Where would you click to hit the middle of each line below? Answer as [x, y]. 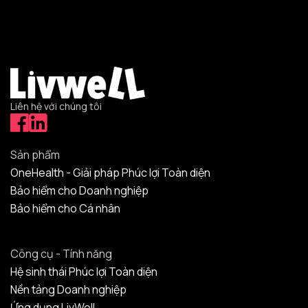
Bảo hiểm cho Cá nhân [65, 209]
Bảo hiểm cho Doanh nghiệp [79, 191]
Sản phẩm [35, 155]
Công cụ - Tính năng [61, 254]
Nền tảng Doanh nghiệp [68, 290]
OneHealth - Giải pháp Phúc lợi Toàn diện [110, 173]
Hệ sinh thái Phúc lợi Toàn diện [84, 272]
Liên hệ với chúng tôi [56, 107]
